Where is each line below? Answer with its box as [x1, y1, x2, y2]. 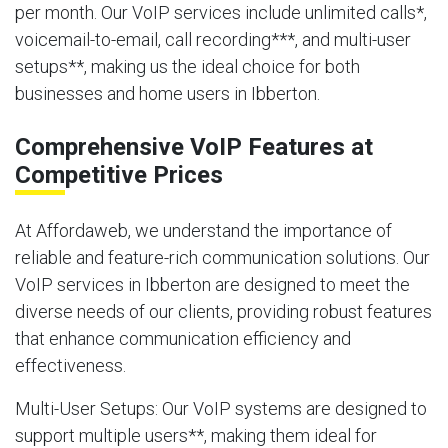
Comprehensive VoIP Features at [15, 132, 373, 161]
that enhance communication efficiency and [15, 327, 351, 349]
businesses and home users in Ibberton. [15, 82, 320, 104]
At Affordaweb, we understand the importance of [15, 219, 392, 241]
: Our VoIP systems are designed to [155, 397, 427, 419]
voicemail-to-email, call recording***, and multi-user [15, 28, 411, 50]
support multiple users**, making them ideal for [15, 424, 377, 446]
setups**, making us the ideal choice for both [15, 55, 360, 77]
